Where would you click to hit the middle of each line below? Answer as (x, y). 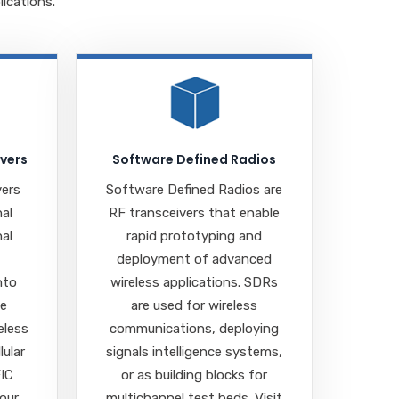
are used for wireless (195, 305)
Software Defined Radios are (195, 189)
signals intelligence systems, (195, 351)
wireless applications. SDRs (195, 282)
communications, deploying (195, 328)
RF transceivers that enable (195, 212)
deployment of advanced (195, 259)
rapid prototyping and (195, 236)
